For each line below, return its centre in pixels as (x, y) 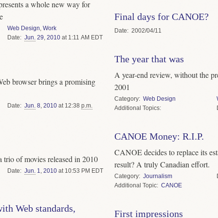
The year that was (149, 59)
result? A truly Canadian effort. (162, 164)
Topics (151, 108)
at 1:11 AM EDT (81, 38)
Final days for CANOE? (161, 16)
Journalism (157, 176)
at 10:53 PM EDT (80, 171)
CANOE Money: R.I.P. (159, 136)
